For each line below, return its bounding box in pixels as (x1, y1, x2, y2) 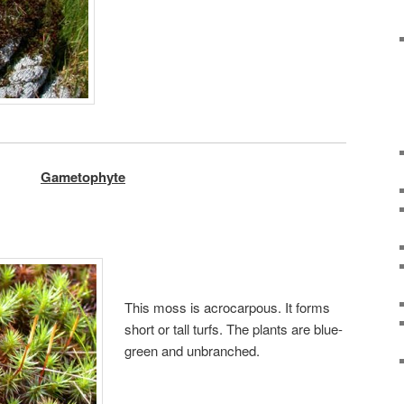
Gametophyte (41, 166, 125, 187)
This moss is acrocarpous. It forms (124, 297, 331, 317)
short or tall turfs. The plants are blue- (124, 318, 344, 338)
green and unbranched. (124, 340, 261, 360)
